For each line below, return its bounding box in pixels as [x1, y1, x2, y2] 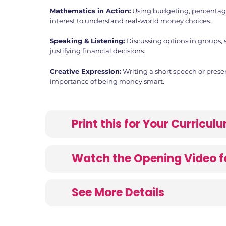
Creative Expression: [49, 67, 121, 76]
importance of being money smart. [49, 77, 164, 86]
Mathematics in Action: [49, 7, 131, 15]
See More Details [71, 185, 164, 201]
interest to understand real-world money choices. [49, 17, 211, 25]
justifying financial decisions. [49, 47, 145, 55]
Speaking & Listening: [49, 37, 125, 45]
